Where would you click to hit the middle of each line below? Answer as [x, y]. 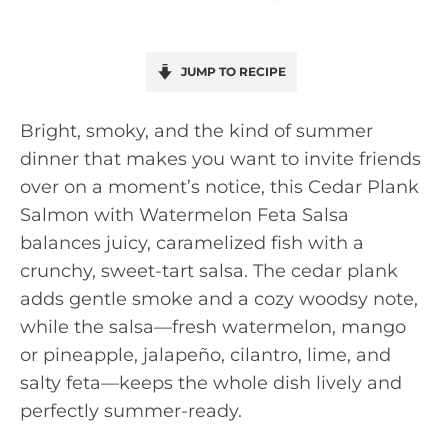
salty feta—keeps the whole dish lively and [211, 383]
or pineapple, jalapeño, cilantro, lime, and [205, 355]
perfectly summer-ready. [131, 411]
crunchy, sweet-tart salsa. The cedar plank [209, 271]
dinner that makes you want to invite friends [220, 159]
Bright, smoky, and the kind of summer [196, 131]
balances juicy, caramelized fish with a [192, 243]
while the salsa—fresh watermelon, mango [213, 327]
